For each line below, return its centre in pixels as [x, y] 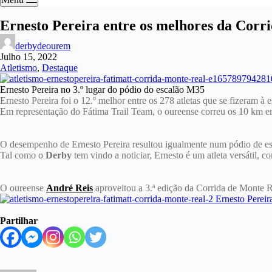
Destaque [60, 68]
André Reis [70, 188]
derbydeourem [43, 46]
